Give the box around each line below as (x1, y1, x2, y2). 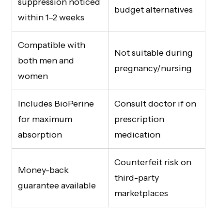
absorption (18, 129, 62, 140)
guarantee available (18, 180, 96, 191)
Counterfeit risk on (114, 156, 191, 168)
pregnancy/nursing (114, 62, 192, 74)
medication (114, 129, 160, 140)
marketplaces (114, 187, 168, 199)
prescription (114, 113, 164, 124)
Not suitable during (114, 47, 193, 58)
